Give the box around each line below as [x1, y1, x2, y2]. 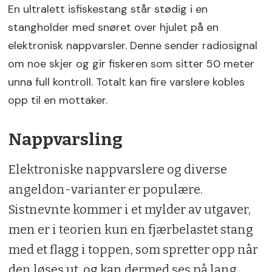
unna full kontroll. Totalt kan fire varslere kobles [8, 74, 245, 89]
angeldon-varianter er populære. [8, 182, 203, 197]
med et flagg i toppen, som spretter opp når [8, 242, 258, 257]
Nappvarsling [8, 129, 123, 150]
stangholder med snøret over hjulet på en [8, 19, 219, 35]
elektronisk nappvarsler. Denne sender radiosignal [8, 38, 258, 53]
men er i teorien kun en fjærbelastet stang [8, 222, 253, 237]
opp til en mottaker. [8, 92, 108, 107]
